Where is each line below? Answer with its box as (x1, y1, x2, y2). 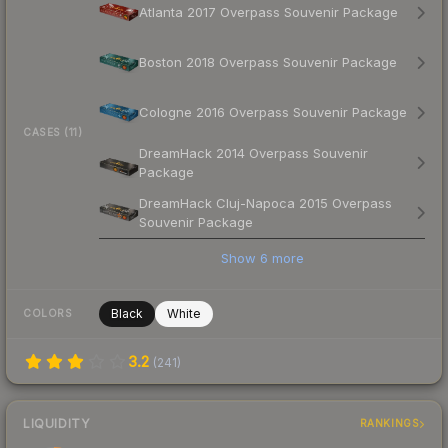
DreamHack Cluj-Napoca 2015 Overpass (139, 194, 392, 211)
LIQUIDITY (23, 415, 90, 431)
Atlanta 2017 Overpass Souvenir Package (139, 4, 398, 21)
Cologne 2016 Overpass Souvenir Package (139, 104, 407, 121)
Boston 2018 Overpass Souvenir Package (139, 54, 397, 71)
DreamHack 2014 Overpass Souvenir (139, 144, 368, 161)
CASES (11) (23, 126, 82, 139)
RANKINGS (359, 417, 420, 430)
